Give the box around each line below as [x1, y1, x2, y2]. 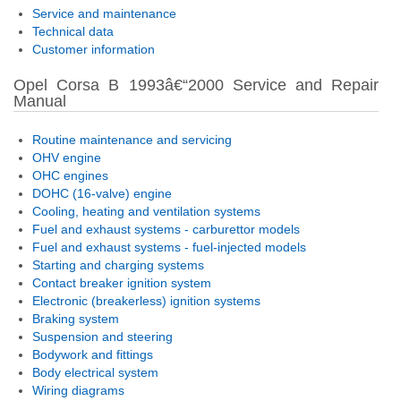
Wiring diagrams [32, 383, 124, 397]
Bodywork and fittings [32, 347, 153, 362]
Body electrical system [32, 365, 158, 380]
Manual [13, 92, 66, 110]
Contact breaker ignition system [32, 276, 211, 290]
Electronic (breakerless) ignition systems [32, 294, 260, 308]
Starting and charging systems [32, 258, 204, 272]
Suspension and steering [32, 329, 173, 344]
